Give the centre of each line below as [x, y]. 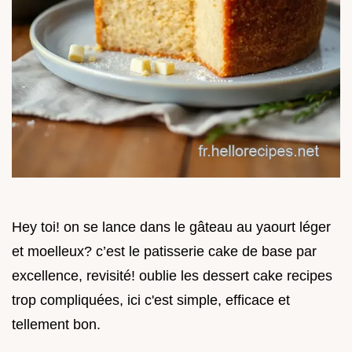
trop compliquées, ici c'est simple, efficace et [151, 300]
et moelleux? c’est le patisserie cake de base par [164, 251]
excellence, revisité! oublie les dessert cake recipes [172, 275]
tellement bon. [56, 324]
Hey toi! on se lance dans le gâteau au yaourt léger [171, 227]
